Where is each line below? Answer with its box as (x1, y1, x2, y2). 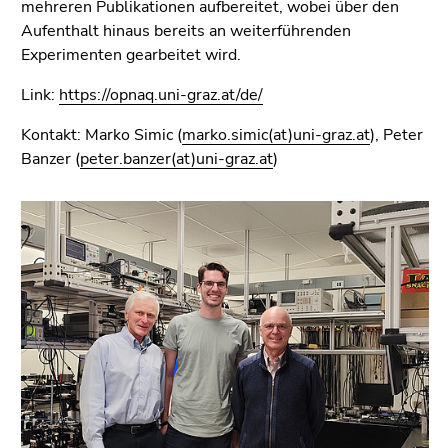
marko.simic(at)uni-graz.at (182, 124, 370, 147)
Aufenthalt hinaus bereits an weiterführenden (21, 20, 351, 43)
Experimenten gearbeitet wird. (21, 44, 241, 67)
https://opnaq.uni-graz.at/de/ (59, 84, 263, 107)
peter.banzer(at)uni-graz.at (80, 148, 273, 171)
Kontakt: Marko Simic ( (21, 124, 182, 147)
